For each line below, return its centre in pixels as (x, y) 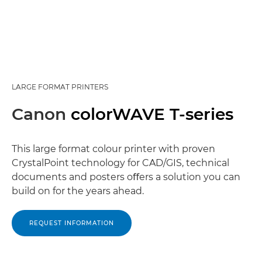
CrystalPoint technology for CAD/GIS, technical (120, 163)
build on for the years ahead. (78, 191)
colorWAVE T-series (152, 114)
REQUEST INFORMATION (72, 223)
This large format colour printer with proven (113, 149)
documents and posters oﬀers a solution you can (126, 177)
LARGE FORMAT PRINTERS (60, 87)
